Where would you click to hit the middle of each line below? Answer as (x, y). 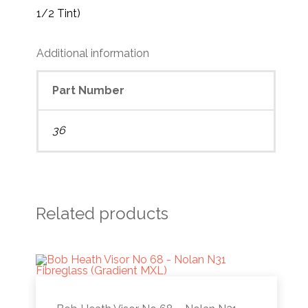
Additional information (93, 53)
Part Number (89, 90)
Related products (102, 213)
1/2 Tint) (59, 13)
